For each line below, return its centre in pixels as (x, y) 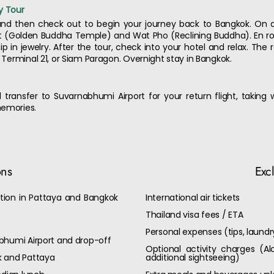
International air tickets (193, 198)
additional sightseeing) (193, 257)
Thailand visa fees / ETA (194, 215)
